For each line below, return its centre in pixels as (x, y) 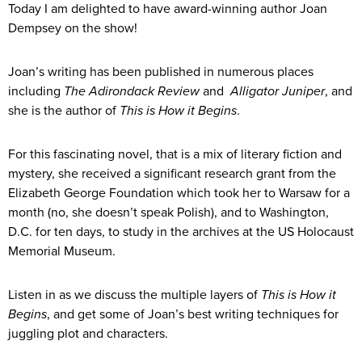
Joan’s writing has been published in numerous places (161, 72)
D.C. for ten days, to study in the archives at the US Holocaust (181, 232)
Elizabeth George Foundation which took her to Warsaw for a (179, 194)
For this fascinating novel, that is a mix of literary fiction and (175, 155)
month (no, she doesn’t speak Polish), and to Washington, (168, 213)
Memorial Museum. (62, 252)
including (36, 92)
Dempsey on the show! (73, 29)
